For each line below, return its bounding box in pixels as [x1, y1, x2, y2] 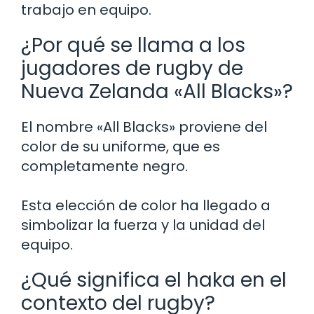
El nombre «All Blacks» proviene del [21, 117, 267, 137]
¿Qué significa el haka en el [21, 266, 287, 294]
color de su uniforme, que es [21, 137, 220, 157]
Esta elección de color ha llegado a [21, 196, 271, 216]
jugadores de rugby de [21, 55, 243, 83]
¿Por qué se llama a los [21, 32, 245, 60]
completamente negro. [21, 156, 188, 177]
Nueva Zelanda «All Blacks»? [21, 78, 293, 106]
